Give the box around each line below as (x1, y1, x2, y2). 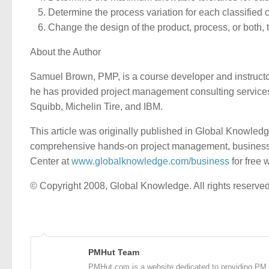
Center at (30, 156, 71, 166)
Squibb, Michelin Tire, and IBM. (30, 101, 163, 112)
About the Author (30, 47, 101, 58)
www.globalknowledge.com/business (71, 156, 229, 166)
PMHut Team (88, 247, 139, 257)
